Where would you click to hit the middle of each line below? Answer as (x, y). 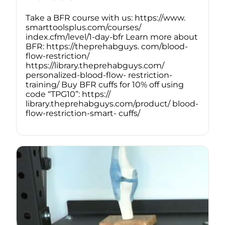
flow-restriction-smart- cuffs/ (83, 114)
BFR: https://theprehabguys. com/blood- (107, 47)
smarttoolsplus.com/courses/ (83, 28)
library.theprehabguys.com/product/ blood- (112, 104)
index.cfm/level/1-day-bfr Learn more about (112, 37)
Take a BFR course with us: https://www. (105, 18)
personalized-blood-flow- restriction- (99, 75)
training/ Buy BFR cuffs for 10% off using (105, 85)
